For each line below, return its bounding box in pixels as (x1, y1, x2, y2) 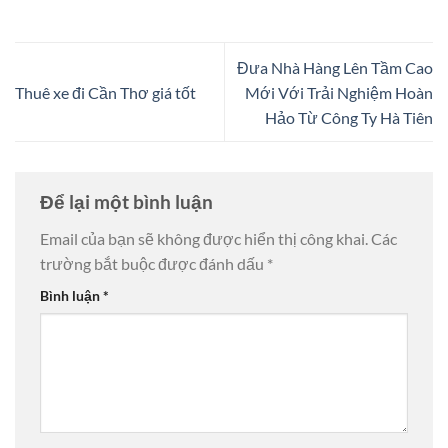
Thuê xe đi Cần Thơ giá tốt (15, 82, 196, 102)
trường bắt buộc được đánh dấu (40, 254, 267, 274)
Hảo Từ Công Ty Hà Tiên (265, 107, 433, 127)
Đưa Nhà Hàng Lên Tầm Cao (237, 57, 433, 77)
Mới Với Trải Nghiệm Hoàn (245, 82, 433, 102)
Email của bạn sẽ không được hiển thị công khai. (40, 229, 368, 249)
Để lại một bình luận (40, 189, 217, 213)
